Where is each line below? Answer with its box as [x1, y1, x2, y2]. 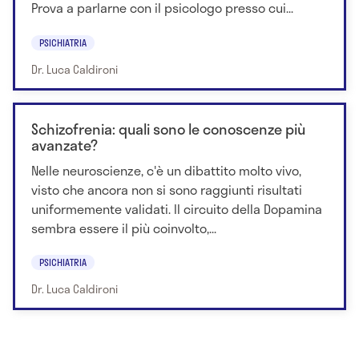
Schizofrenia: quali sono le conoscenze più [31, 117, 305, 140]
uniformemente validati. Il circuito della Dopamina [31, 198, 322, 219]
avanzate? [31, 133, 98, 156]
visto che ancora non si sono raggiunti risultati [31, 179, 302, 200]
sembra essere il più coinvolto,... [31, 217, 216, 238]
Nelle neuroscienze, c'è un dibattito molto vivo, [31, 159, 301, 180]
